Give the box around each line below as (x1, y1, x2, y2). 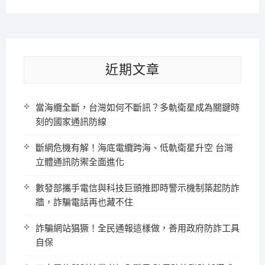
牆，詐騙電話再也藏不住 (35, 197, 133, 208)
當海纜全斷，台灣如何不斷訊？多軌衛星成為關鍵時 (35, 102, 240, 114)
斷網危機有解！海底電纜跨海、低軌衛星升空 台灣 (35, 143, 233, 154)
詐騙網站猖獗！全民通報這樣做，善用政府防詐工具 (35, 223, 240, 234)
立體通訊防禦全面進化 (35, 157, 124, 168)
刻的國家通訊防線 (35, 117, 106, 128)
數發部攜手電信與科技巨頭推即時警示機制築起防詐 (35, 183, 240, 194)
